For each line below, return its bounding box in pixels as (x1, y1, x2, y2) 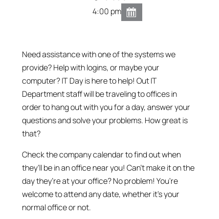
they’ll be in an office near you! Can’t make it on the (22, 162, 195, 173)
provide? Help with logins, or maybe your (22, 62, 159, 73)
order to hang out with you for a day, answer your (22, 101, 190, 112)
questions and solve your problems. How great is (22, 114, 188, 126)
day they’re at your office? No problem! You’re (22, 175, 178, 186)
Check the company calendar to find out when (22, 149, 181, 160)
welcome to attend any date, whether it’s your (22, 188, 179, 199)
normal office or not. (22, 201, 91, 213)
